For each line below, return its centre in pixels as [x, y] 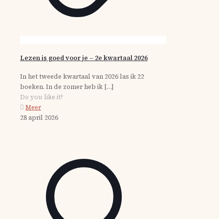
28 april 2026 [39, 117]
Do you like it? [42, 97]
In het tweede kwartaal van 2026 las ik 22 [82, 76]
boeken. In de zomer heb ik [61, 87]
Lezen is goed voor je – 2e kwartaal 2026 [84, 58]
